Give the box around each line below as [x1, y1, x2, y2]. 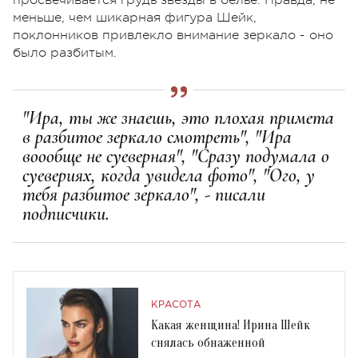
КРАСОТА [151, 300, 201, 309]
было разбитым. [13, 45, 117, 60]
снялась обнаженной [151, 335, 265, 350]
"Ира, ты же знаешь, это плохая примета [22, 105, 334, 129]
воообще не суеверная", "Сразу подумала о [22, 144, 329, 168]
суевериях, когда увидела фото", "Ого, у [22, 163, 315, 187]
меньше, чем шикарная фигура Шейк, [13, 10, 257, 25]
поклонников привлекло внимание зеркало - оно [13, 27, 333, 42]
